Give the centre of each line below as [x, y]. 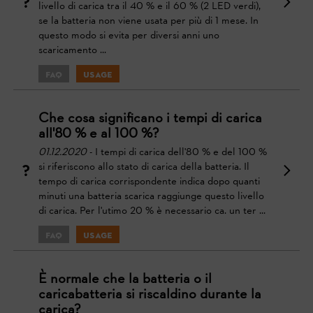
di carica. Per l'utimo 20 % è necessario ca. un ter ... [152, 211]
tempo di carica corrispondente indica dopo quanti [149, 182]
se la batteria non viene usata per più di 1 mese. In [148, 21]
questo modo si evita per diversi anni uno [129, 36]
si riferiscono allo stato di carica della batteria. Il [144, 167]
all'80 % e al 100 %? [99, 134]
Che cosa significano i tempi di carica [150, 118]
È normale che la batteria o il [125, 279]
